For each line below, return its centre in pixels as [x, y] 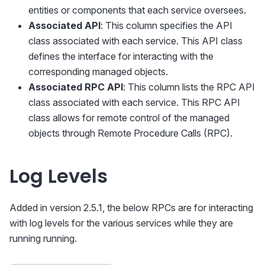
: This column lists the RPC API [189, 87]
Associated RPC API [76, 87]
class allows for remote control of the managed [129, 117]
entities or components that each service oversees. [137, 10]
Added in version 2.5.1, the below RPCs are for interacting [131, 207]
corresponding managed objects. [98, 71]
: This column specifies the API [167, 25]
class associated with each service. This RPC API [134, 102]
